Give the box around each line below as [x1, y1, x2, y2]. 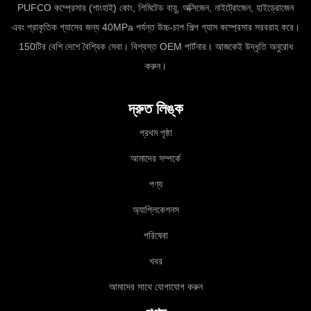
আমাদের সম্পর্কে [131, 152, 180, 164]
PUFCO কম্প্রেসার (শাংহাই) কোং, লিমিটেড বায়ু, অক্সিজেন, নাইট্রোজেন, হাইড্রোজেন [17, 1, 294, 13]
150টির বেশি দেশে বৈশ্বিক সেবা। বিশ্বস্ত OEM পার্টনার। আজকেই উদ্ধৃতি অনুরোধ [18, 40, 293, 52]
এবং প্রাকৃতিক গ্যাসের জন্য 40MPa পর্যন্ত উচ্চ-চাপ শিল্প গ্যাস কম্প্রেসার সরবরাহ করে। [11, 21, 300, 33]
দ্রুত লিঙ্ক [128, 99, 183, 117]
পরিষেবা [143, 229, 168, 241]
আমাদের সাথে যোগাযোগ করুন [108, 280, 203, 292]
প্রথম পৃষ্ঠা [139, 126, 172, 138]
